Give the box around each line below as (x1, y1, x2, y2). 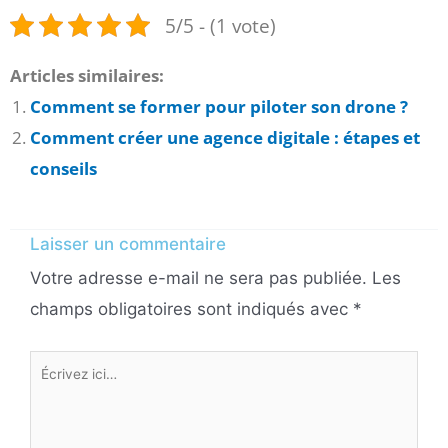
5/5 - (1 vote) (165, 11, 277, 39)
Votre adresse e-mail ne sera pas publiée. (30, 268, 367, 289)
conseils (30, 156, 97, 180)
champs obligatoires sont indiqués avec (30, 299, 353, 320)
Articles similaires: (10, 63, 164, 87)
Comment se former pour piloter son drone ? (30, 94, 408, 118)
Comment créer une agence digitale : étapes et (30, 125, 420, 149)
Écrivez (29, 354, 86, 375)
